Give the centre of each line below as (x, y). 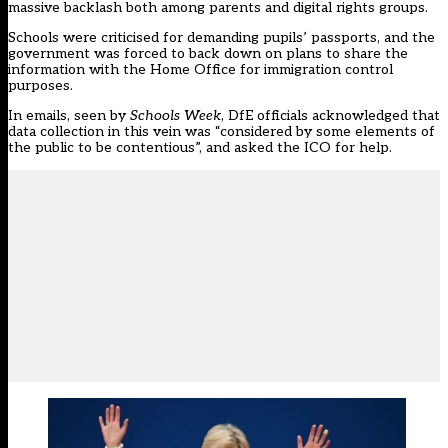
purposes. (40, 86)
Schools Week (175, 116)
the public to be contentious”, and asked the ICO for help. (200, 148)
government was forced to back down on (147, 54)
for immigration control (314, 70)
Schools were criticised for (97, 38)
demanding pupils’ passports (282, 38)
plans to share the (347, 54)
